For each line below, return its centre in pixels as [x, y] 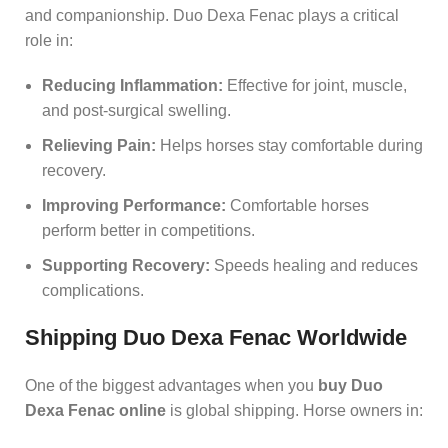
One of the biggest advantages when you [171, 385]
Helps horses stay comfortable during [289, 145]
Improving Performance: [134, 205]
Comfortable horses [297, 205]
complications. [93, 290]
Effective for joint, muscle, [315, 85]
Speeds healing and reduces [314, 265]
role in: [49, 40]
